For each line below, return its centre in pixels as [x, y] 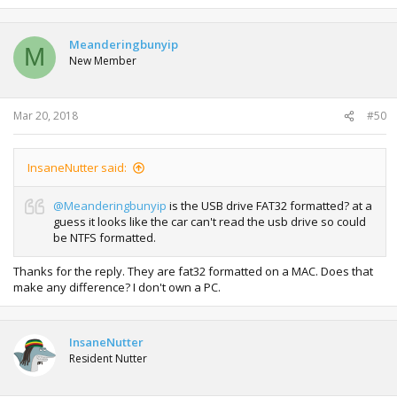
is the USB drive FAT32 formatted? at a [269, 206]
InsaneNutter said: [77, 167]
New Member [103, 60]
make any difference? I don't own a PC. [117, 287]
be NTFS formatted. [105, 237]
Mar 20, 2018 [46, 116]
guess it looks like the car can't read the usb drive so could [210, 222]
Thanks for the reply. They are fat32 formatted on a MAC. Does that [193, 271]
